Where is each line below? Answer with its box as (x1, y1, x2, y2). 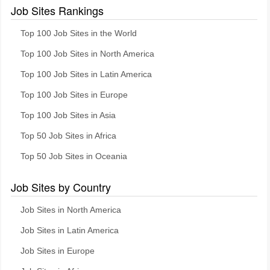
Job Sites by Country (11, 179, 111, 195)
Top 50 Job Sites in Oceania (20, 152, 127, 161)
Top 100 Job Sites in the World (20, 29, 137, 38)
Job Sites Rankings (11, 2, 104, 18)
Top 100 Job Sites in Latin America (20, 70, 152, 79)
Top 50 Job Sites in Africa (20, 131, 116, 140)
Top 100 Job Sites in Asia (20, 111, 116, 120)
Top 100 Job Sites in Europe (20, 90, 128, 99)
